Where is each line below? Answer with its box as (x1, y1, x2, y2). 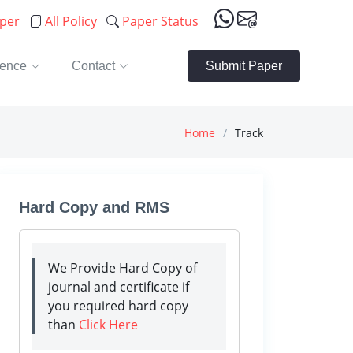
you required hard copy (48, 297, 188, 314)
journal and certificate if (48, 278, 189, 295)
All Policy (41, 13, 97, 30)
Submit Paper (206, 59, 282, 72)
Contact (72, 59, 115, 72)
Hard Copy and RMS (19, 199, 169, 216)
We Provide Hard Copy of (48, 259, 197, 277)
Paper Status (118, 13, 199, 30)
